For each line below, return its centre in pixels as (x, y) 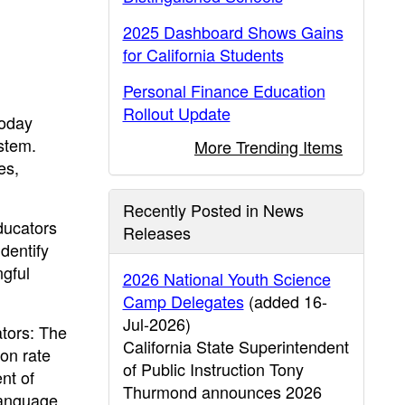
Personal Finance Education (224, 90)
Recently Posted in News (213, 210)
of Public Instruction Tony (213, 369)
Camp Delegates (183, 301)
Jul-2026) (156, 324)
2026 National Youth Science (226, 278)
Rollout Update (176, 113)
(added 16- (285, 301)
